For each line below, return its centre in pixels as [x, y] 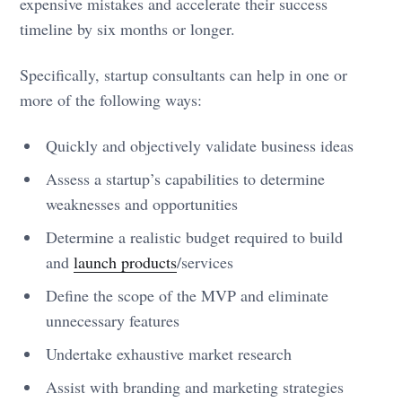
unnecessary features [113, 320]
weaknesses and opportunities [142, 203]
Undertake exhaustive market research [169, 353]
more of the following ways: [111, 99]
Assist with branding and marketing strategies [195, 386]
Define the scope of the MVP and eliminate [188, 295]
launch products [126, 262]
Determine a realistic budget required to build [195, 236]
